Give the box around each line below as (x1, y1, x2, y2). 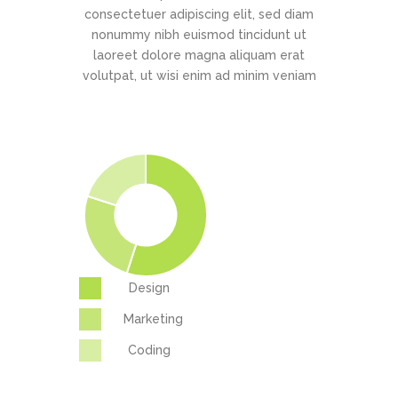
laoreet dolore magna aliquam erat (93, 48, 305, 63)
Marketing (123, 312, 183, 327)
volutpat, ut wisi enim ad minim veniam (82, 68, 316, 84)
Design (129, 281, 170, 296)
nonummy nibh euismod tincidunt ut (92, 28, 306, 43)
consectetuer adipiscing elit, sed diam (84, 7, 314, 22)
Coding (128, 343, 171, 358)
